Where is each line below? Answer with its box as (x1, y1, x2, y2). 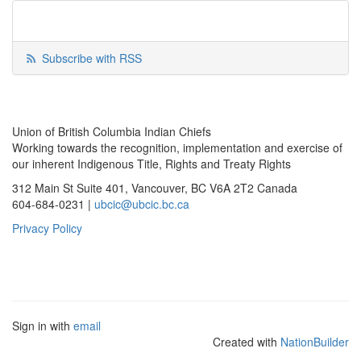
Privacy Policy (12, 220, 82, 237)
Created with (213, 334, 280, 351)
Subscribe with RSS (41, 50, 142, 67)
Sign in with (12, 317, 73, 334)
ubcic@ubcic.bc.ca (94, 196, 189, 213)
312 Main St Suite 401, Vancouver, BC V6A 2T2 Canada (12, 180, 297, 197)
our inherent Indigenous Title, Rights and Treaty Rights (12, 156, 291, 172)
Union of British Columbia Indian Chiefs (12, 123, 211, 140)
